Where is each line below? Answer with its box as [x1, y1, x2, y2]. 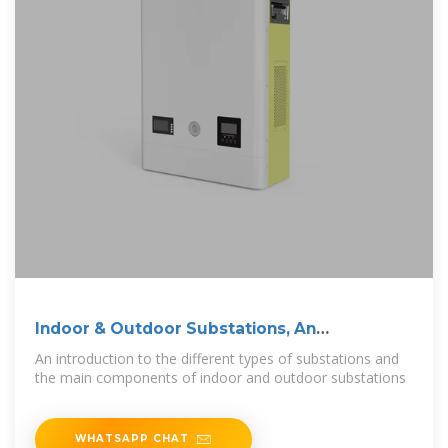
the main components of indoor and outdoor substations [35, 368, 406, 388]
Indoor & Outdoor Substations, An [35, 319, 316, 339]
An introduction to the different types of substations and [35, 349, 399, 369]
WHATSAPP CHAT [75, 432, 189, 445]
